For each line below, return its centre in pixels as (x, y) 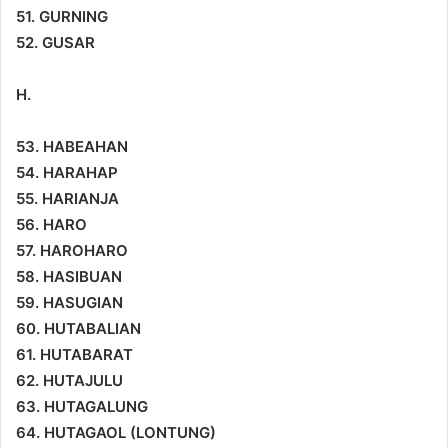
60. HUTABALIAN (78, 328)
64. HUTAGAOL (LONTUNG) (116, 432)
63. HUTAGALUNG (82, 406)
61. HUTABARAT (74, 354)
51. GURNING (62, 16)
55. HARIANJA (67, 198)
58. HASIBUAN (69, 276)
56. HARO (51, 224)
